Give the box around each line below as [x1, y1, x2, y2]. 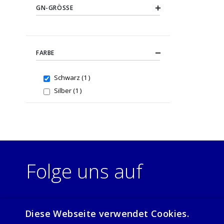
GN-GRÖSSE [36, 3, 70, 12]
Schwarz [53, 73, 81, 82]
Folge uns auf [26, 157, 142, 184]
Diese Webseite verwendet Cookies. [25, 207, 189, 219]
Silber [53, 86, 73, 95]
